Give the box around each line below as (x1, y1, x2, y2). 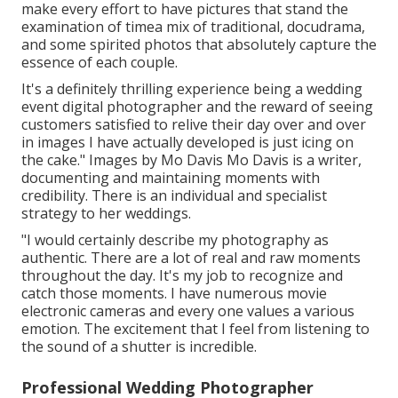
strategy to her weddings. (21, 203, 191, 224)
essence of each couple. (21, 52, 178, 73)
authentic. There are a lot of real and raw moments (21, 248, 361, 268)
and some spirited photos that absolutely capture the (21, 35, 377, 55)
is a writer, (289, 150, 362, 171)
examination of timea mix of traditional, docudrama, (21, 17, 365, 37)
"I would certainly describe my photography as (21, 230, 329, 251)
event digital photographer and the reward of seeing (21, 97, 373, 117)
